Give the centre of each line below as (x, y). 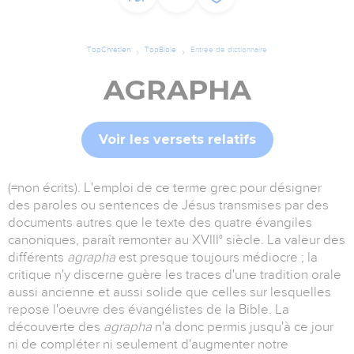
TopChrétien (109, 50)
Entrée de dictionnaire (229, 50)
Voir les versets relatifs (177, 140)
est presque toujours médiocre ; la (218, 258)
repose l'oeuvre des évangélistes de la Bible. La (149, 310)
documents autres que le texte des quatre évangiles (160, 223)
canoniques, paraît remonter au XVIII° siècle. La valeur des (177, 240)
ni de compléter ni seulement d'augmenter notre (148, 345)
